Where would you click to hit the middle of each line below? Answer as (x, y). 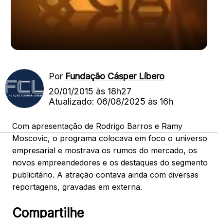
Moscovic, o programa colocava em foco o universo (110, 138)
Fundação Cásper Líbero (115, 76)
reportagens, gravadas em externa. (77, 187)
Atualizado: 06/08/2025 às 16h (111, 101)
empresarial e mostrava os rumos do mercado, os (105, 150)
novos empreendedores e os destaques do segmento (110, 163)
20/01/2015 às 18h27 (90, 91)
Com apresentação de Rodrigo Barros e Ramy (97, 126)
